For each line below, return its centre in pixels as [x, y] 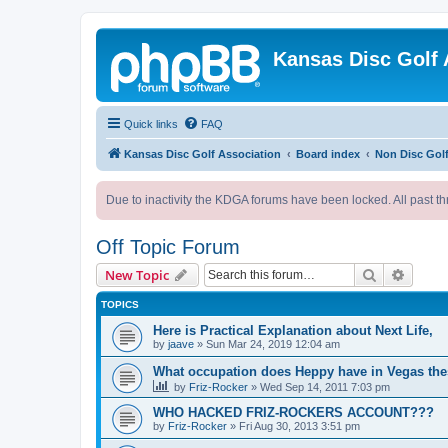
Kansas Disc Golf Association [202, 154]
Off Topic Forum [168, 247]
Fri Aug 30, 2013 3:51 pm [299, 426]
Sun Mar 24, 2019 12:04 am [273, 344]
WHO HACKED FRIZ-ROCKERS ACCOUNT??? [293, 412]
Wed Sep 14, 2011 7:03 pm [325, 387]
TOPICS [120, 304]
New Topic [137, 275]
